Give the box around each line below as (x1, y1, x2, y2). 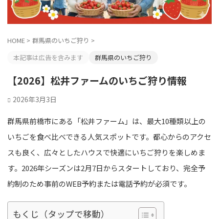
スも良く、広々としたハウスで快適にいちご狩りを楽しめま (7, 147, 205, 158)
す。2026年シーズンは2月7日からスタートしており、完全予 (7, 163, 205, 174)
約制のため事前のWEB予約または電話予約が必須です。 (7, 178, 191, 189)
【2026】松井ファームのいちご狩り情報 (7, 73, 187, 88)
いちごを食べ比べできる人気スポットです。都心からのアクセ (7, 131, 211, 142)
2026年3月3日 (13, 94, 57, 105)
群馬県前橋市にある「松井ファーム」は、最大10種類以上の (7, 116, 206, 127)
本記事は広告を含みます (13, 53, 83, 63)
